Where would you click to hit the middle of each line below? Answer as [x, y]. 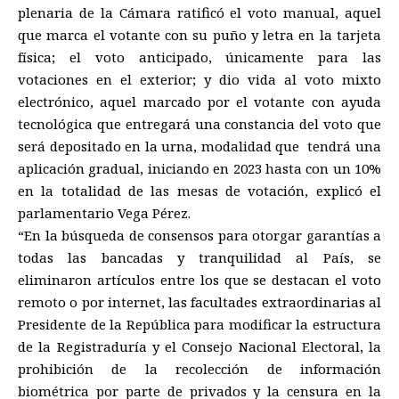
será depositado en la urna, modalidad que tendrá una [199, 147]
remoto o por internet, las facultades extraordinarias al [199, 302]
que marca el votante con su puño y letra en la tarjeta [199, 35]
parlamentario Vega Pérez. [104, 213]
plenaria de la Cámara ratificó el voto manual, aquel [199, 13]
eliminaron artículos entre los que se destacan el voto [199, 280]
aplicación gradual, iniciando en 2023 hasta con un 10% [199, 169]
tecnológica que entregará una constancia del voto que [199, 124]
